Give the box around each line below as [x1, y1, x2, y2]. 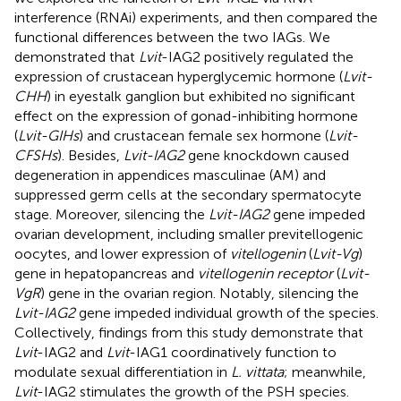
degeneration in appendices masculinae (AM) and [14, 166, 326, 183]
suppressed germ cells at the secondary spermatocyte [14, 185, 362, 203]
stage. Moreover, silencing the [14, 205, 209, 223]
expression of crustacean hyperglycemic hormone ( [14, 67, 343, 85]
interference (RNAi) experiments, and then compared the [14, 8, 378, 26]
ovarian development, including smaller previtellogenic [14, 225, 363, 243]
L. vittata [231, 363, 284, 380]
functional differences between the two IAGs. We [14, 28, 330, 46]
